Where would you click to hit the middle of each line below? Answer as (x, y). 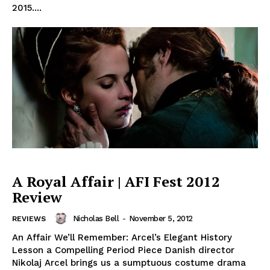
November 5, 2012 (161, 218)
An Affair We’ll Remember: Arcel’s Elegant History (122, 238)
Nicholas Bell (96, 218)
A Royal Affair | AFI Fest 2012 (116, 182)
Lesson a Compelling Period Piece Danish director (123, 250)
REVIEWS (29, 219)
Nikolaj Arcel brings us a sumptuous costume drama (129, 263)
